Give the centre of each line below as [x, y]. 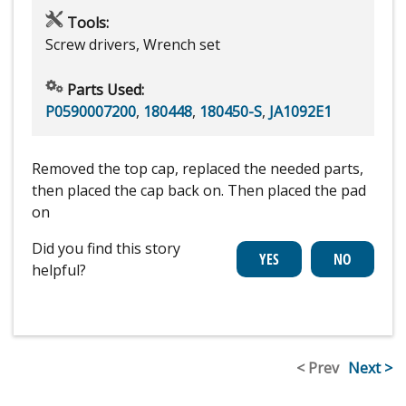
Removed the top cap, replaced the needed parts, [198, 169]
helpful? [59, 271]
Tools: [86, 23]
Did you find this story [106, 249]
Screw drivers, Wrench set [133, 45]
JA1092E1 [300, 112]
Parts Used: [104, 90]
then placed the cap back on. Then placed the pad [199, 191]
